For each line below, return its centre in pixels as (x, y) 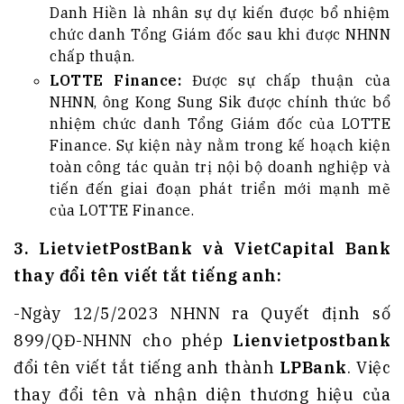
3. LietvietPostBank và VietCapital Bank (202, 249)
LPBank (313, 368)
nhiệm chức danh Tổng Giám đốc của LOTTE (220, 124)
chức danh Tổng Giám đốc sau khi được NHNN (220, 35)
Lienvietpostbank (307, 341)
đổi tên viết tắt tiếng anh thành (147, 368)
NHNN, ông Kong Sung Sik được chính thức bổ (220, 102)
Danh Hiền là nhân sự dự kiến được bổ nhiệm (220, 13)
